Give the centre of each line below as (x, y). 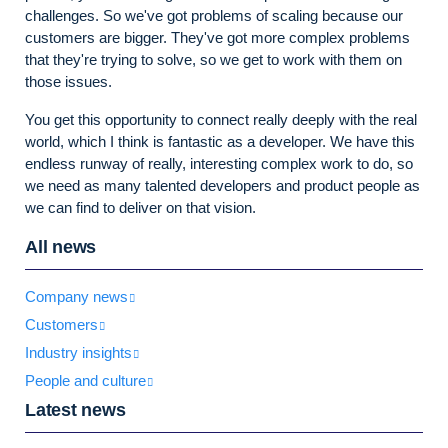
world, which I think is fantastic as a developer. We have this (220, 141)
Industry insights (78, 352)
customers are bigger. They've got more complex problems (217, 37)
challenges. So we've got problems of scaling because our (214, 15)
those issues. (68, 81)
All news (60, 246)
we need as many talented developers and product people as (222, 185)
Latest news (75, 409)
